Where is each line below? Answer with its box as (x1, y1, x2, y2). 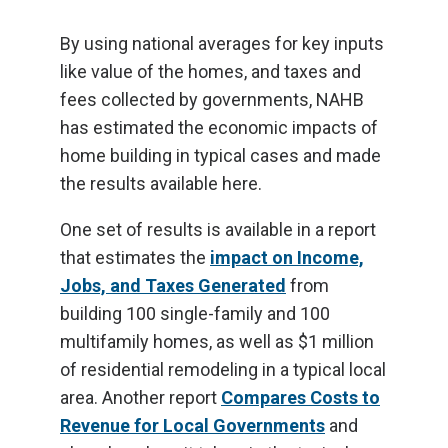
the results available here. (60, 173, 262, 194)
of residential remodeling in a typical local (60, 359, 386, 380)
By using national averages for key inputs (60, 33, 384, 54)
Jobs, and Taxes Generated (60, 275, 286, 296)
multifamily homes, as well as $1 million (60, 331, 374, 352)
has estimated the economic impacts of (60, 117, 378, 138)
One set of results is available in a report (60, 219, 376, 240)
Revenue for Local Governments (60, 415, 325, 436)
